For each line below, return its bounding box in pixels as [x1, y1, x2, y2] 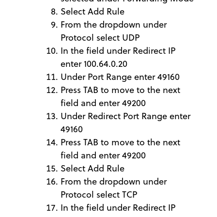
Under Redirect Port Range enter [61, 110, 190, 122]
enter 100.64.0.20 [61, 58, 127, 70]
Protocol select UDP [61, 31, 139, 44]
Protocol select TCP [61, 188, 137, 201]
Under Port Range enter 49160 [61, 71, 180, 83]
